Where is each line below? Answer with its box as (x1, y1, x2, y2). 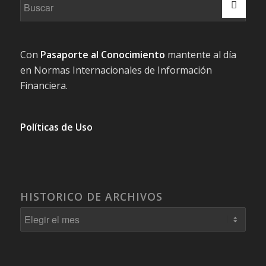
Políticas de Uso (20, 120, 93, 134)
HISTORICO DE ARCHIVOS (20, 189, 163, 204)
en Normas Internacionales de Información (20, 64, 212, 77)
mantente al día (164, 48, 236, 62)
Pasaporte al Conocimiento (40, 48, 165, 62)
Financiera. (20, 79, 68, 93)
